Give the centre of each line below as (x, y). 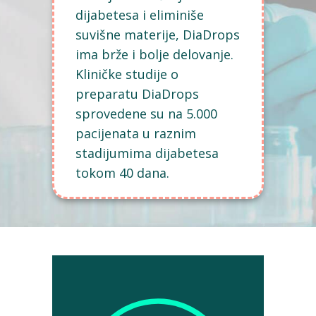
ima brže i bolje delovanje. (154, 54)
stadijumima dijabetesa (147, 153)
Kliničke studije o (127, 74)
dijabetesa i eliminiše (140, 15)
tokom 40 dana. (122, 173)
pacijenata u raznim (136, 133)
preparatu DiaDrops (137, 94)
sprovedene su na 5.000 (146, 114)
